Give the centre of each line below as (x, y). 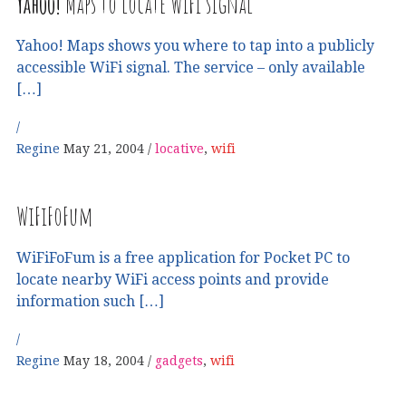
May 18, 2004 (104, 360)
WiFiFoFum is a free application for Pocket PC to (183, 257)
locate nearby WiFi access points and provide (173, 279)
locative (179, 148)
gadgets (179, 360)
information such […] (90, 301)
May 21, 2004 (104, 148)
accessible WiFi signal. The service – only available (191, 67)
